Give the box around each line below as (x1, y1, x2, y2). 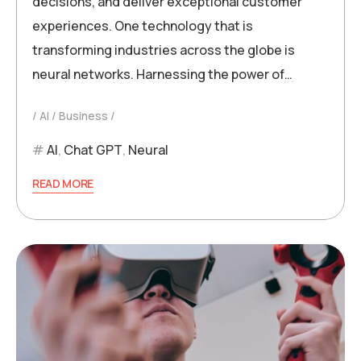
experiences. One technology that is (32, 17, 253, 35)
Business (59, 108, 108, 124)
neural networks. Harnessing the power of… (32, 65, 293, 84)
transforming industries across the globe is (32, 41, 295, 60)
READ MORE (32, 176, 94, 192)
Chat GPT (64, 141, 122, 160)
